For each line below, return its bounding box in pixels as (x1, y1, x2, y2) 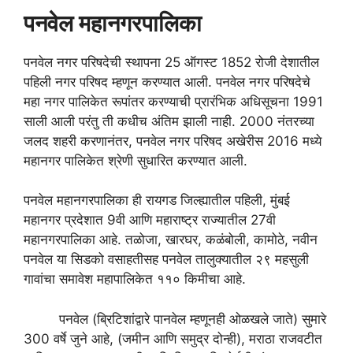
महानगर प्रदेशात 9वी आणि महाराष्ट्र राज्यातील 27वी (24, 212, 276, 229)
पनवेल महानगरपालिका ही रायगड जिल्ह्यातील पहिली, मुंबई (24, 192, 290, 209)
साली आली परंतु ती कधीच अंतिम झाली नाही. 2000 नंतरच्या (24, 113, 314, 129)
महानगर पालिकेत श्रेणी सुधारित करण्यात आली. (24, 152, 247, 169)
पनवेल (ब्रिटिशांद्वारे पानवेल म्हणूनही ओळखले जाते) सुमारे (24, 310, 326, 327)
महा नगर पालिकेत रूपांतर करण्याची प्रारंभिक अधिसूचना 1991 (24, 93, 323, 110)
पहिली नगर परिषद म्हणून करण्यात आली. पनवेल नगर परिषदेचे (24, 73, 310, 90)
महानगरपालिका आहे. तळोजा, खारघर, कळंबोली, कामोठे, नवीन (24, 232, 318, 248)
